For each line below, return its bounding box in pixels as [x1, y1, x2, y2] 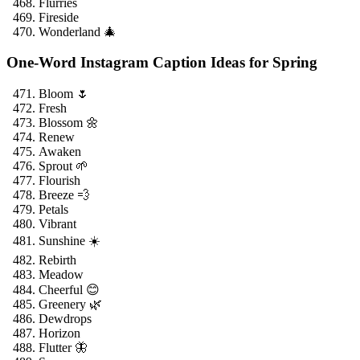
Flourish [39, 174, 80, 188]
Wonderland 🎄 [39, 24, 117, 39]
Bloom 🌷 [39, 87, 89, 101]
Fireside [39, 10, 79, 24]
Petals [39, 202, 68, 217]
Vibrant [39, 217, 76, 231]
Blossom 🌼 [39, 116, 99, 130]
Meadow [39, 268, 84, 282]
